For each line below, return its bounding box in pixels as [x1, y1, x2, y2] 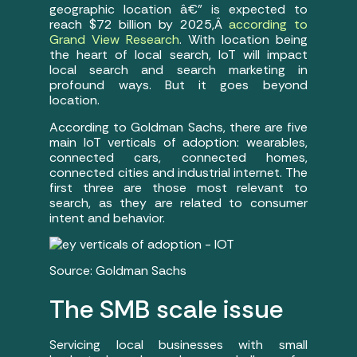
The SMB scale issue [49, 292, 284, 327]
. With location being [179, 31, 308, 49]
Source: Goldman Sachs [49, 262, 187, 280]
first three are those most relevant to [49, 178, 308, 196]
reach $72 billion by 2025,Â [49, 16, 229, 33]
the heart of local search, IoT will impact [49, 46, 308, 64]
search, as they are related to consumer [49, 194, 308, 211]
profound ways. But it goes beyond [49, 76, 308, 94]
